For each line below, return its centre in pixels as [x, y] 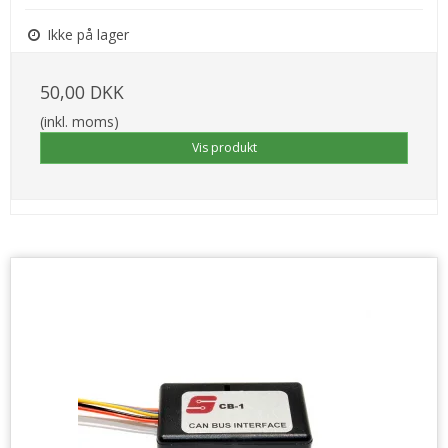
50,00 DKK [82, 91]
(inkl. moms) [79, 121]
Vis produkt [224, 147]
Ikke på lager [86, 34]
